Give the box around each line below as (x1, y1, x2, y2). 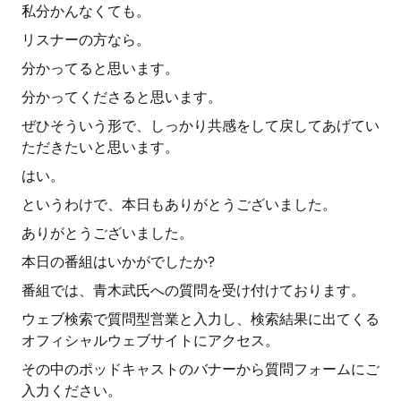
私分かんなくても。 (21, 3, 150, 20)
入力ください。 (21, 382, 122, 399)
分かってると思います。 (21, 60, 179, 77)
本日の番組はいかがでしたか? (21, 253, 215, 270)
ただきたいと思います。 (21, 139, 179, 156)
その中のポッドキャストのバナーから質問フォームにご (21, 361, 380, 378)
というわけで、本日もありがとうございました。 (21, 196, 337, 213)
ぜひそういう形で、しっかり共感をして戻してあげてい (21, 117, 380, 134)
